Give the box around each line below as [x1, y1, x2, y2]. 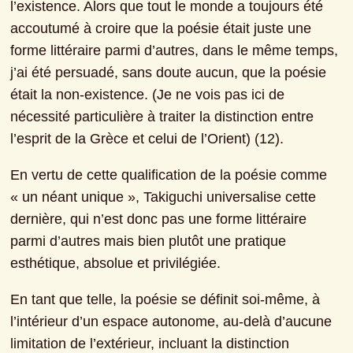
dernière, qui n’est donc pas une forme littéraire [10, 211, 307, 228]
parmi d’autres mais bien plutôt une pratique [10, 233, 287, 250]
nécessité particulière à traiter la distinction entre [10, 109, 314, 125]
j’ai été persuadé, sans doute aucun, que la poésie [10, 65, 327, 81]
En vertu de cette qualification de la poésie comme [10, 167, 328, 184]
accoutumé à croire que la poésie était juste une [10, 20, 312, 37]
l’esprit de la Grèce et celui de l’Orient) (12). [10, 131, 284, 147]
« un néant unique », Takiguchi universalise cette [10, 189, 317, 206]
